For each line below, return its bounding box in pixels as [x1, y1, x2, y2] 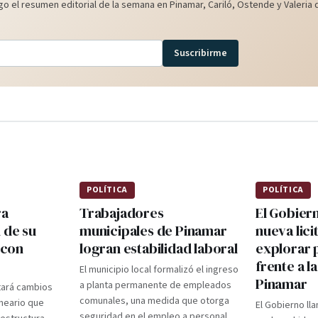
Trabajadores [79, 203, 164, 223]
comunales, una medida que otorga [79, 294, 229, 308]
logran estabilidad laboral [79, 238, 238, 258]
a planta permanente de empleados [79, 278, 231, 292]
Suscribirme [174, 46, 227, 60]
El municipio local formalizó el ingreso [79, 263, 238, 277]
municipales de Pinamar [79, 221, 227, 241]
